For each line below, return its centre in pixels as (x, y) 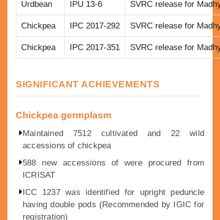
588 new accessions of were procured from (113, 163)
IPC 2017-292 (95, 26)
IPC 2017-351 (95, 48)
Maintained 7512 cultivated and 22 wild (113, 134)
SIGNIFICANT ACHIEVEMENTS (88, 84)
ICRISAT (39, 175)
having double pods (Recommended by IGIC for (113, 205)
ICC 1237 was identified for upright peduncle (113, 192)
